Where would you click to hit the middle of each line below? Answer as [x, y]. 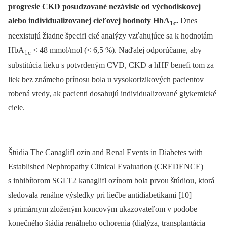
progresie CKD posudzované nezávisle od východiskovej [104, 6]
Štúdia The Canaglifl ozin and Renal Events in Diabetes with [105, 153]
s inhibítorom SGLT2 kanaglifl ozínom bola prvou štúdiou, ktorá [111, 181]
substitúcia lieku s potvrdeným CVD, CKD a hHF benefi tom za [111, 65]
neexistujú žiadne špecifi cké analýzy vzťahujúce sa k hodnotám [110, 35]
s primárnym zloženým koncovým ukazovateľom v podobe [103, 209]
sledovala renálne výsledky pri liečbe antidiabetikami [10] [100, 195]
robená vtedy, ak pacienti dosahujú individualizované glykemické [112, 94]
